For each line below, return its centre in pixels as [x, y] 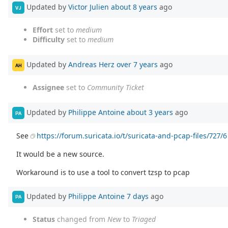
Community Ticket [116, 88]
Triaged [144, 219]
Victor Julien [89, 7]
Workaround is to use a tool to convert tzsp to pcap [103, 173]
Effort [43, 30]
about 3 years [150, 112]
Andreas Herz [91, 64]
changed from [81, 219]
